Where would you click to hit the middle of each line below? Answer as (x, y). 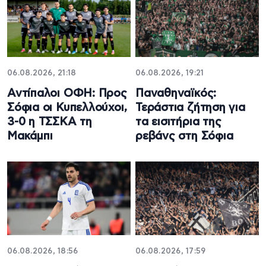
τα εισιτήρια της (178, 122)
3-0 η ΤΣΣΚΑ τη (50, 122)
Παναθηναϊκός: (176, 94)
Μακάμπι (30, 137)
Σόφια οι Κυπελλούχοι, (67, 108)
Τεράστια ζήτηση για (190, 108)
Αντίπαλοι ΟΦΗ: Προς (67, 94)
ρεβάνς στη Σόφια (184, 137)
